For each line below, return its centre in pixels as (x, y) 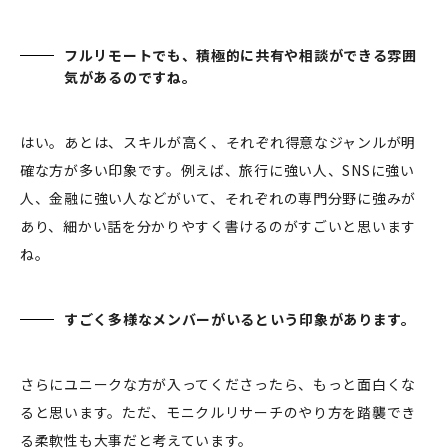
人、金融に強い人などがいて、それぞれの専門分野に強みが (218, 198)
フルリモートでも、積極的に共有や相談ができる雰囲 (240, 55)
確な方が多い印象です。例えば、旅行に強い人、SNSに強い (217, 170)
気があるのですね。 (130, 77)
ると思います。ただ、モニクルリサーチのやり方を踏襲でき (218, 412)
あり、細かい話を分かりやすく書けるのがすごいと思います (218, 226)
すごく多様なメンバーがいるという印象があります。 (240, 319)
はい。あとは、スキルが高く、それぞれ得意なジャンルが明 (218, 142)
